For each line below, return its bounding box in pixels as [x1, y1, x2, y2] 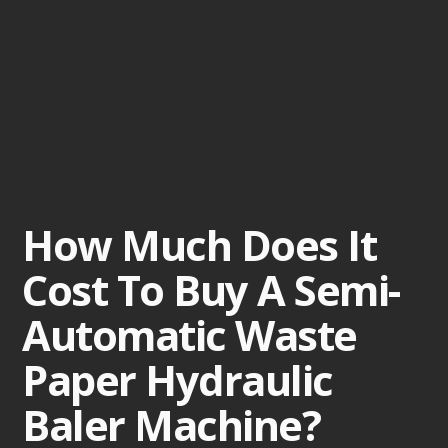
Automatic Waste [22, 307, 357, 363]
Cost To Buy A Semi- [22, 262, 400, 318]
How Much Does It [22, 217, 377, 273]
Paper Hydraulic [22, 352, 333, 408]
